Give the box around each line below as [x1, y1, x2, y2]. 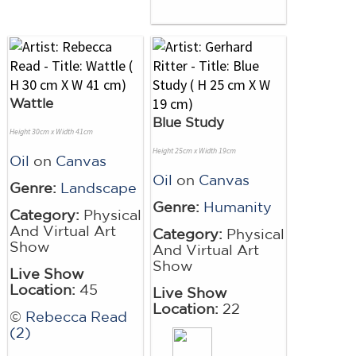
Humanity [203, 198, 272, 215]
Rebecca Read [25, 308, 127, 324]
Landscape [60, 179, 137, 195]
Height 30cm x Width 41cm [10, 126, 93, 137]
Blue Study [153, 114, 224, 130]
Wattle [10, 95, 53, 110]
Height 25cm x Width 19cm [153, 145, 236, 156]
